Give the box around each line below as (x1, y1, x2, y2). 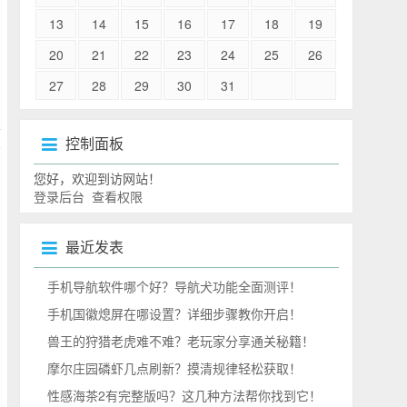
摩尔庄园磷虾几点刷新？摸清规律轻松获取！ (47, 358, 303, 377)
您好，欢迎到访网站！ (34, 168, 162, 187)
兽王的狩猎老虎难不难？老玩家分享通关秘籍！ (47, 331, 315, 350)
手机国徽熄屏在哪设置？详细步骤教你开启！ (47, 303, 303, 323)
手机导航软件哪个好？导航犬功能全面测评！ (47, 276, 303, 295)
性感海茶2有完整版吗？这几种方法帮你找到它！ (47, 385, 323, 404)
